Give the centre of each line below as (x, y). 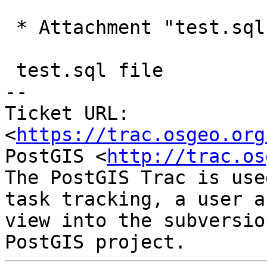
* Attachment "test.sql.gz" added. (10, 28)
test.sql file (10, 71)
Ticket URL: (67, 114)
